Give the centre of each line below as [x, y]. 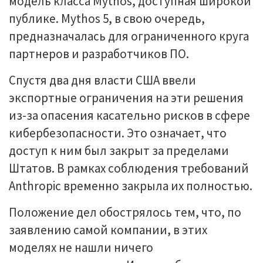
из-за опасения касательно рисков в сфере [129, 115]
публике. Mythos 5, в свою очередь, [107, 18]
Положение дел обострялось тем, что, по [125, 212]
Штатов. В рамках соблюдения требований [129, 168]
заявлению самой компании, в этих [108, 230]
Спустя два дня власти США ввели [102, 80]
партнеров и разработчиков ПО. [99, 54]
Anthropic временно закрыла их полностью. [131, 186]
